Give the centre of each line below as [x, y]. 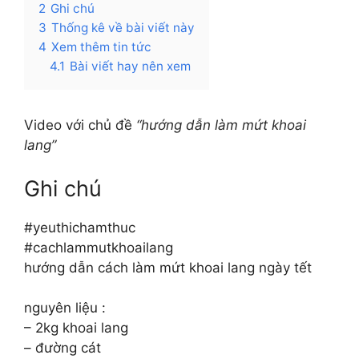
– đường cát [63, 348]
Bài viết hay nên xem [130, 66]
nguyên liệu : [65, 308]
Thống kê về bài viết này [123, 28]
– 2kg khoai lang [76, 328]
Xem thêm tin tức [101, 47]
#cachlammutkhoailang [99, 247]
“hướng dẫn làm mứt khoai [221, 125]
